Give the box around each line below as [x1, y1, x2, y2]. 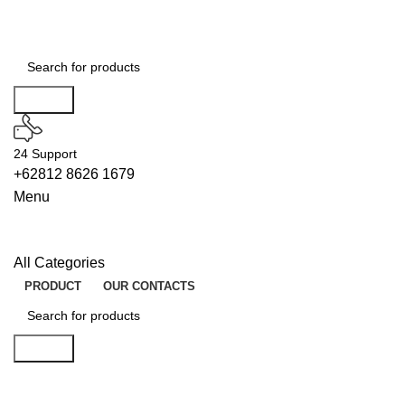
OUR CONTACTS [103, 279, 195, 294]
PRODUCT [24, 279, 81, 294]
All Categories [14, 255, 105, 271]
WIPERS [181, 367, 224, 381]
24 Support [14, 146, 77, 162]
